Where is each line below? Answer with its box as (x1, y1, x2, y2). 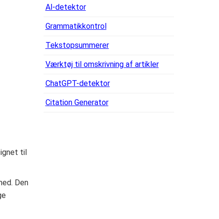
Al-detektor (45, 2, 86, 12)
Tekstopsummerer (45, 41, 109, 50)
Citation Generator (45, 98, 109, 107)
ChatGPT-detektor (45, 79, 110, 88)
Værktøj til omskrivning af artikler (45, 60, 159, 69)
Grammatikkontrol (45, 22, 107, 31)
